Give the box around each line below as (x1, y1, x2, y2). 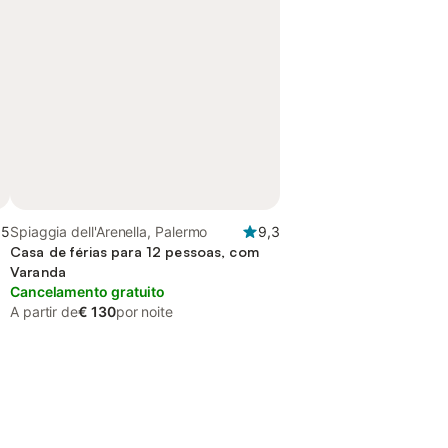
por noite (115, 303, 173, 320)
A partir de (10, 303, 79, 320)
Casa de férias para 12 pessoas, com (10, 243, 259, 260)
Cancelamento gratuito (10, 283, 166, 300)
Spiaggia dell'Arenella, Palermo (10, 223, 208, 240)
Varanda (10, 263, 66, 280)
